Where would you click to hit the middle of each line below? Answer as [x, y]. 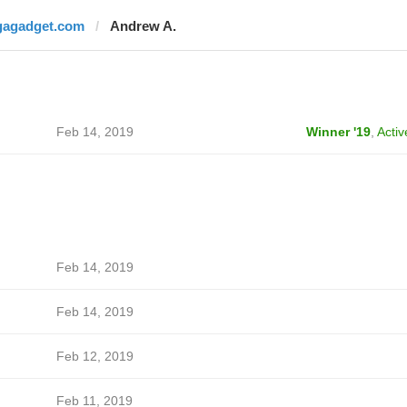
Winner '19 [338, 132]
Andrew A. [143, 26]
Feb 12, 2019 [94, 356]
